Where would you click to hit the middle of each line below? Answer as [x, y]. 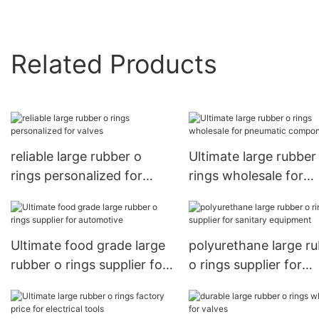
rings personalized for [77, 176]
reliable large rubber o [76, 157]
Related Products [114, 64]
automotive [45, 284]
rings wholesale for [246, 176]
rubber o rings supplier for [89, 265]
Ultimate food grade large [88, 246]
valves [30, 195]
